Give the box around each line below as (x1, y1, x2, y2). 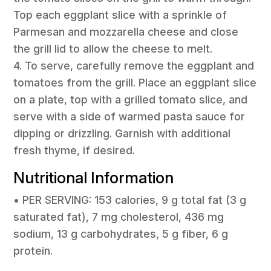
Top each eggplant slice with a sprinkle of (13, 8, 227, 22)
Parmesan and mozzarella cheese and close (13, 25, 239, 39)
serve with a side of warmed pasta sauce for (13, 110, 246, 123)
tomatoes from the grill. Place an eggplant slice (13, 76, 257, 90)
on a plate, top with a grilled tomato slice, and (13, 93, 248, 106)
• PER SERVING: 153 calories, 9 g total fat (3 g (13, 193, 247, 206)
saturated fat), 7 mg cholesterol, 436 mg (13, 210, 224, 223)
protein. (13, 244, 53, 257)
